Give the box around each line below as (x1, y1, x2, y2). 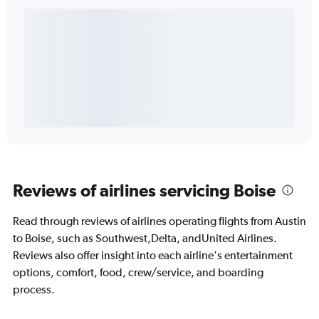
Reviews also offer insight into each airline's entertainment (13, 249, 293, 263)
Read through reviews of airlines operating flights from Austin (13, 214, 306, 229)
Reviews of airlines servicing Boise (13, 180, 276, 201)
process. (13, 283, 55, 297)
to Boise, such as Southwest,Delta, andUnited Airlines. (13, 231, 277, 246)
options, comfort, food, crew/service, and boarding (13, 266, 263, 280)
